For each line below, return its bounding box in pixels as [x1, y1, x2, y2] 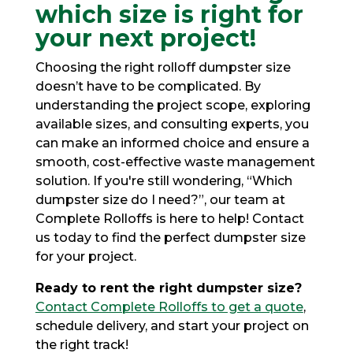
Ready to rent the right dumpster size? [35, 280, 302, 295]
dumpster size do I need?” [35, 191, 204, 207]
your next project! [35, 23, 256, 53]
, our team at [203, 191, 285, 207]
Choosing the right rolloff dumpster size [35, 59, 291, 75]
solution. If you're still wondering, [35, 173, 247, 188]
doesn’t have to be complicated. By [35, 78, 261, 94]
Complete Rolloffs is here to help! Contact [35, 210, 304, 226]
